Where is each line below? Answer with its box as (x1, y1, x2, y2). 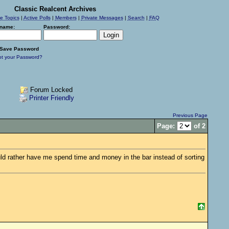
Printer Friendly (29, 94, 74, 102)
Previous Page (172, 112, 208, 118)
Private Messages (81, 15, 123, 20)
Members (55, 15, 77, 20)
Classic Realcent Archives (14, 5, 96, 13)
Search (127, 15, 145, 20)
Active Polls (23, 15, 51, 20)
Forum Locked (28, 86, 73, 94)
